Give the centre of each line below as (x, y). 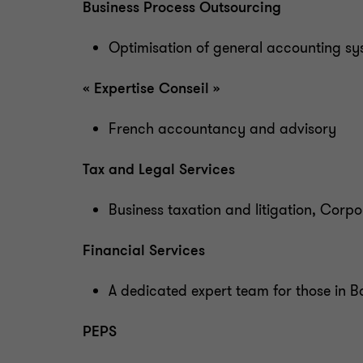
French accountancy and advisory (222, 129)
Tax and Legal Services (159, 169)
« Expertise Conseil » (152, 88)
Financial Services (144, 250)
